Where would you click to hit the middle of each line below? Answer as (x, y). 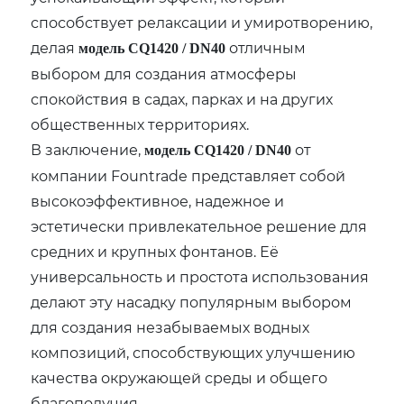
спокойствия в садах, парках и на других (182, 99)
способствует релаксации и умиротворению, (202, 23)
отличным (266, 48)
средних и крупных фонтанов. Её (155, 252)
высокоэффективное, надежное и (158, 201)
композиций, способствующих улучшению (193, 353)
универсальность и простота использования (200, 277)
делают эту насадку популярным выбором (192, 302)
